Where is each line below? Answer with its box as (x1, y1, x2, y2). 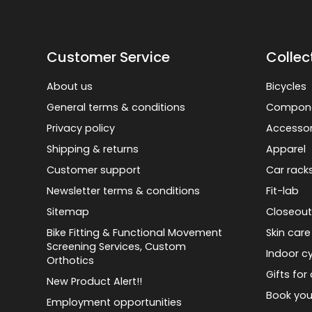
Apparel (266, 141, 306, 156)
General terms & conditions (47, 100, 186, 114)
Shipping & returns (47, 141, 139, 156)
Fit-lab (266, 183, 299, 198)
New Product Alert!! (47, 274, 143, 288)
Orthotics (47, 253, 95, 267)
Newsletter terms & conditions (47, 183, 201, 198)
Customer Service (47, 47, 171, 67)
